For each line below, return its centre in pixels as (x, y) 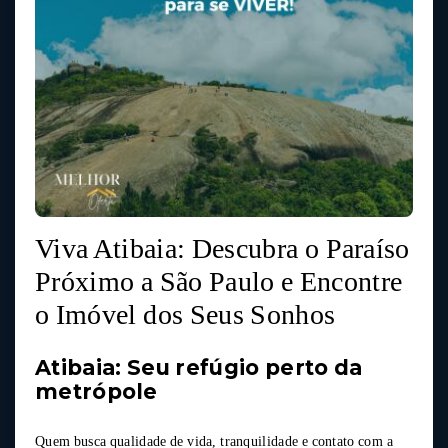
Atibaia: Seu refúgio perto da (199, 367)
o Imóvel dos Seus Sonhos (185, 314)
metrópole (96, 391)
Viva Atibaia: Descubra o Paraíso (222, 248)
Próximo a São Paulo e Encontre (219, 281)
